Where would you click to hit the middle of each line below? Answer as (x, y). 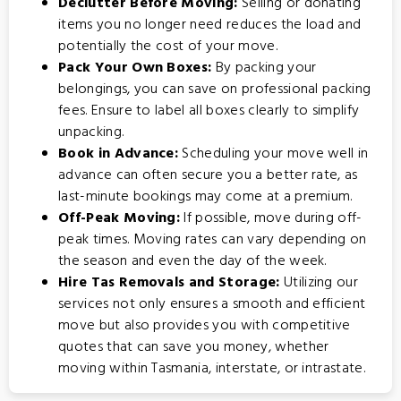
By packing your (264, 68)
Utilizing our (319, 283)
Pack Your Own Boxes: (135, 68)
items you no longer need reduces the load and (210, 25)
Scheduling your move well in (273, 154)
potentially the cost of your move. (168, 47)
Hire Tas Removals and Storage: (169, 283)
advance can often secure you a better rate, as (208, 175)
